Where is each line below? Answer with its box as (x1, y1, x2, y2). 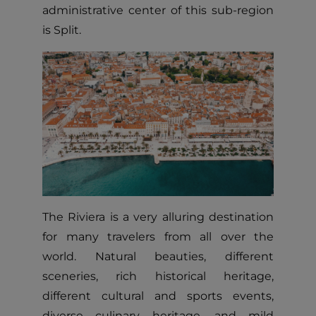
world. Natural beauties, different (42, 250, 274, 263)
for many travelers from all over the (42, 230, 274, 243)
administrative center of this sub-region (42, 4, 274, 17)
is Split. (42, 23, 81, 37)
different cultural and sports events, (42, 289, 274, 303)
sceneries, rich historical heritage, (42, 269, 274, 283)
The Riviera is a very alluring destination (42, 210, 274, 224)
